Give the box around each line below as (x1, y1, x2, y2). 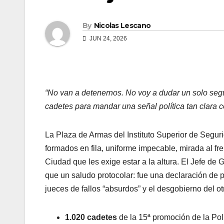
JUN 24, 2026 (88, 35, 127, 42)
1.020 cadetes (65, 213, 117, 222)
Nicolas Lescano (93, 21, 151, 30)
